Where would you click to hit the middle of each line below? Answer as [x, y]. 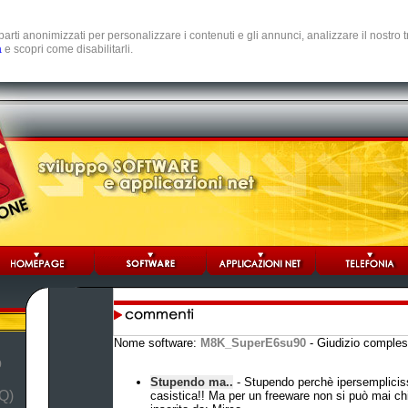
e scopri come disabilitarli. [68, 49]
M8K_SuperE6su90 [253, 343]
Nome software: [157, 343]
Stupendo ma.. [191, 382]
